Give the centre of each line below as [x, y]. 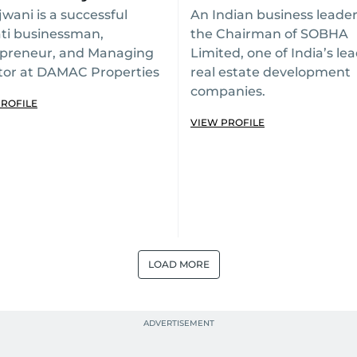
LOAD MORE [178, 264]
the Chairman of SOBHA [269, 34]
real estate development [271, 72]
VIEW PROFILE [228, 122]
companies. [228, 91]
